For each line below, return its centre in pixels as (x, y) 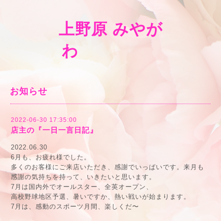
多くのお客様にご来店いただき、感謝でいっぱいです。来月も (108, 167)
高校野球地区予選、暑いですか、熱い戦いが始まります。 (101, 197)
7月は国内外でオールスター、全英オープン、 (82, 187)
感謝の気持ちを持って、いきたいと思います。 (83, 177)
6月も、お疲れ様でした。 (51, 157)
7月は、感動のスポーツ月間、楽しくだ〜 (75, 206)
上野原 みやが (110, 29)
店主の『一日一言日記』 (54, 130)
